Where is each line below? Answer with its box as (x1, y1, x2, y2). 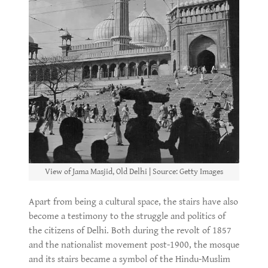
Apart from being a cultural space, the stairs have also (29, 196, 238, 208)
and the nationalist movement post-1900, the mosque (29, 239, 239, 251)
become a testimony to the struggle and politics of (29, 210, 226, 222)
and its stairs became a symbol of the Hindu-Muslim (29, 253, 230, 265)
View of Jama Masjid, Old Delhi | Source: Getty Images (45, 166, 223, 176)
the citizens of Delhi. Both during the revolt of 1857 (29, 224, 232, 236)
